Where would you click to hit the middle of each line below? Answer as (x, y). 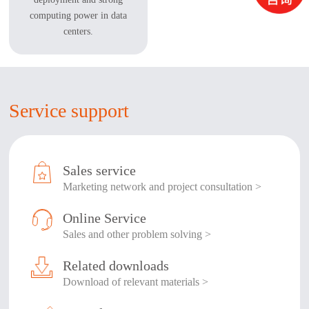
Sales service (100, 170)
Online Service (105, 218)
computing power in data (79, 15)
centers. (79, 31)
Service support (69, 111)
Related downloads (116, 265)
